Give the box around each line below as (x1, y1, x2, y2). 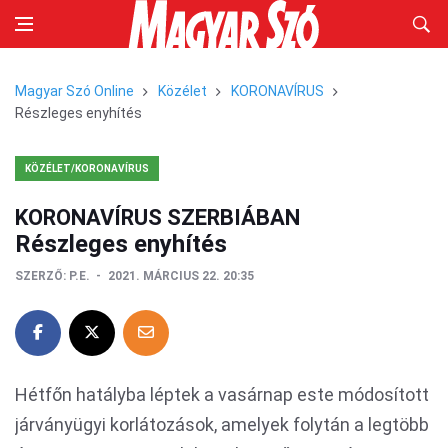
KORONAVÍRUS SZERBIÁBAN (15, 205, 300, 230)
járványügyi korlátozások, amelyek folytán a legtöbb (15, 414, 429, 435)
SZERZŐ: (15, 269, 66, 283)
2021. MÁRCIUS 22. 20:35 (108, 269, 254, 283)
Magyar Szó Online (15, 83, 134, 99)
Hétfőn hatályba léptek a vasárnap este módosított (15, 384, 429, 405)
